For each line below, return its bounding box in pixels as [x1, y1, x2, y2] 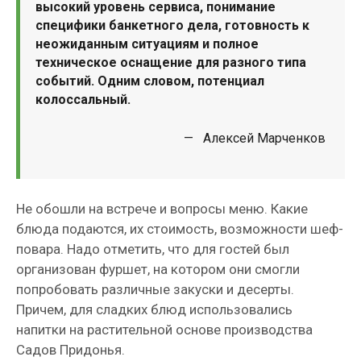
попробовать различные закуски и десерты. [16, 281, 294, 297]
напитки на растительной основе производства [16, 322, 313, 338]
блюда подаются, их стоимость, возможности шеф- [16, 221, 343, 237]
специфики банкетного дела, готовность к [35, 18, 309, 33]
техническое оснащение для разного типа [35, 55, 306, 70]
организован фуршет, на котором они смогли [16, 261, 300, 277]
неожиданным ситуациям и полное [35, 36, 259, 52]
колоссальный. [35, 92, 131, 107]
